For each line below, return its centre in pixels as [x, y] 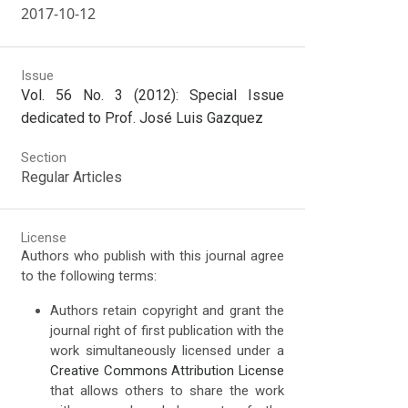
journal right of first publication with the [168, 331]
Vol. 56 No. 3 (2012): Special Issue [153, 95]
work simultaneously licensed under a [168, 351]
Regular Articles [72, 177]
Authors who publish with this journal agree [153, 256]
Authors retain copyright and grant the [168, 311]
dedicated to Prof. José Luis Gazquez [143, 117]
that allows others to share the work [168, 391]
